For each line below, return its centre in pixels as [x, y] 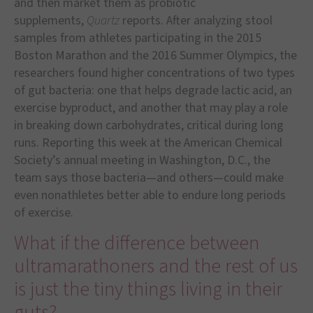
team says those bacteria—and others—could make [149, 178]
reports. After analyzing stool [196, 21]
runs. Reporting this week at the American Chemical [148, 143]
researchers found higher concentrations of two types [154, 73]
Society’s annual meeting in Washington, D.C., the [142, 161]
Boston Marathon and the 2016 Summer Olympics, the [155, 56]
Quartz [103, 21]
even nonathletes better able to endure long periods [150, 196]
